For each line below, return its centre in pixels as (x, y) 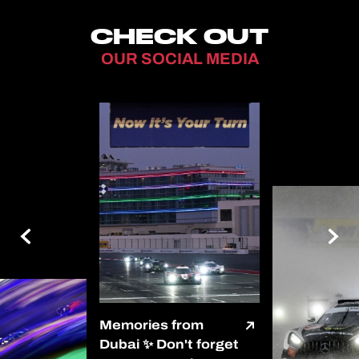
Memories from (151, 325)
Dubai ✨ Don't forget (169, 344)
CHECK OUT (179, 35)
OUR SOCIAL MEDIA (179, 58)
